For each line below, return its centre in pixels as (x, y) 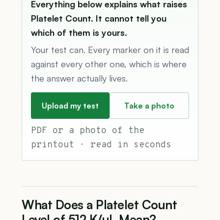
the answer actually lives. (79, 78)
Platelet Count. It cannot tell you (99, 18)
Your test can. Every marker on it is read (110, 49)
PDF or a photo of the (88, 131)
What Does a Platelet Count (99, 204)
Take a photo (149, 105)
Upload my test (70, 105)
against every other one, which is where (109, 64)
